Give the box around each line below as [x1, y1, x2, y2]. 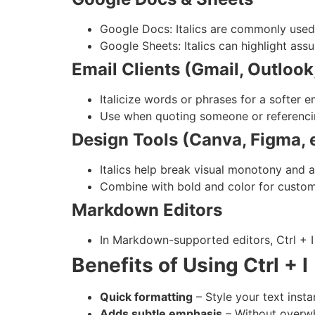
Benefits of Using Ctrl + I [72, 252, 308, 277]
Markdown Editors [72, 199, 222, 220]
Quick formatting [100, 289, 193, 304]
